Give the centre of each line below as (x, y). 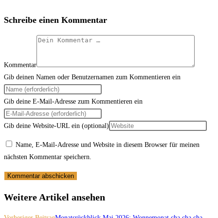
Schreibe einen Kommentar (55, 20)
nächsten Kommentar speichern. (48, 157)
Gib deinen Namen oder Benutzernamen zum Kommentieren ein (92, 77)
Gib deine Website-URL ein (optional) (56, 126)
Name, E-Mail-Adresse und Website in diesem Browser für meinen (108, 145)
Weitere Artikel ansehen (54, 197)
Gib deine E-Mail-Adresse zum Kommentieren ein (73, 102)
